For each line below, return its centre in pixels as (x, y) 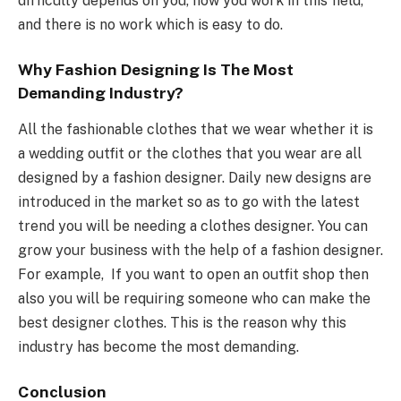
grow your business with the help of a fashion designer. (200, 250)
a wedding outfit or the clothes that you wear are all (190, 153)
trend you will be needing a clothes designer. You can (193, 226)
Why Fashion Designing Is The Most (156, 70)
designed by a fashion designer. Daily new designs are (195, 177)
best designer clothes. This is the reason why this (182, 322)
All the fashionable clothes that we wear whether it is (196, 129)
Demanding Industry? (101, 93)
